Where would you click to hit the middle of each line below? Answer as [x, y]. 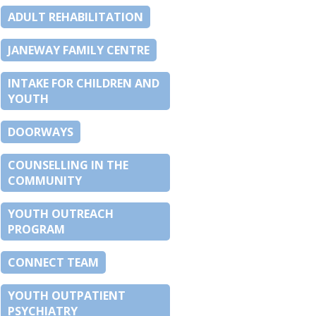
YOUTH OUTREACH [61, 214]
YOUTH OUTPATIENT [67, 296]
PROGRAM [36, 230]
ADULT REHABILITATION [75, 17]
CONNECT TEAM [53, 263]
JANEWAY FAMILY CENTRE [79, 50]
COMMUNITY [45, 181]
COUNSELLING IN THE [68, 165]
